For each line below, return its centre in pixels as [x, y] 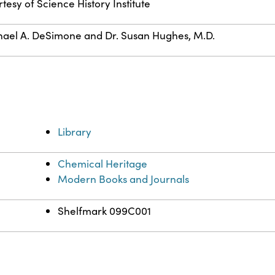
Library [75, 132]
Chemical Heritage [103, 164]
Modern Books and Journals [124, 179]
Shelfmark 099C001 [105, 211]
